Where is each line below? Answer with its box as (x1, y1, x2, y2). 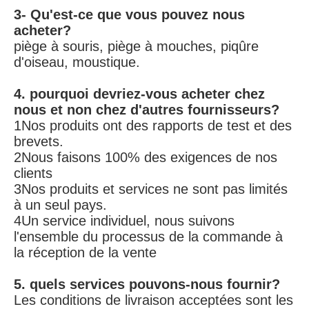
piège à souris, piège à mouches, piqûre (14, 39, 259, 54)
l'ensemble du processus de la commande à (14, 229, 283, 244)
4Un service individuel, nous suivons (14, 213, 235, 228)
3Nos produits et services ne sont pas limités (14, 181, 288, 197)
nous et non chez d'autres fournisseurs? (14, 102, 279, 117)
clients (14, 166, 52, 181)
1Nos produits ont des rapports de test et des (14, 118, 292, 133)
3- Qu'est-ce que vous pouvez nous (14, 7, 245, 22)
